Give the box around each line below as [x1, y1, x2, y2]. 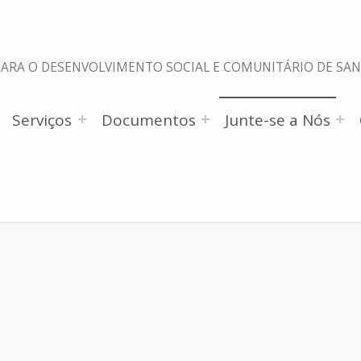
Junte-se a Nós [224, 109, 330, 131]
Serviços [12, 109, 73, 131]
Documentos [101, 109, 196, 131]
